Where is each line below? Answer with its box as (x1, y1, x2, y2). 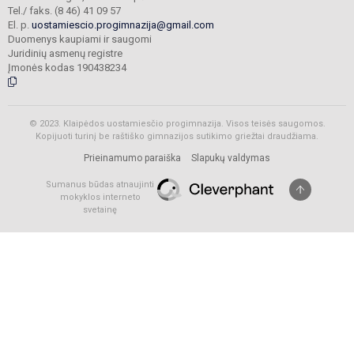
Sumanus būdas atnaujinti (46, 179, 154, 190)
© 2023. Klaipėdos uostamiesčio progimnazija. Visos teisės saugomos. (28, 118, 326, 129)
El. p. (8, 18, 32, 31)
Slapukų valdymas (191, 152, 270, 164)
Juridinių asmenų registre (8, 47, 122, 59)
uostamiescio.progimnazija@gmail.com (32, 18, 214, 31)
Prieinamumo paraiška (84, 152, 181, 164)
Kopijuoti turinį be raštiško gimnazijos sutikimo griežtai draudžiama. (36, 130, 318, 141)
